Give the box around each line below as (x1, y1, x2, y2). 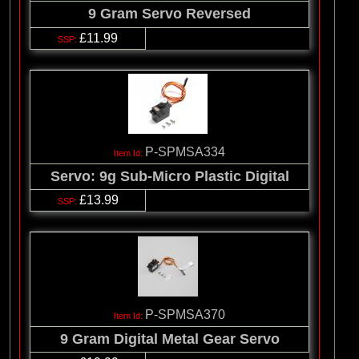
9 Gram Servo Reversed (88, 6, 251, 22)
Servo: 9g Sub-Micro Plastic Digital (50, 168, 289, 185)
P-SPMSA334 (145, 145, 225, 159)
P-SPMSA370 (145, 307, 225, 321)
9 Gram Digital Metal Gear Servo (59, 330, 280, 347)
